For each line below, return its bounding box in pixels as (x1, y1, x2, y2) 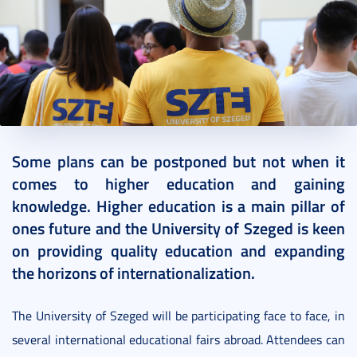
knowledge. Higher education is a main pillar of (12, 194, 345, 218)
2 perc (125, 143, 150, 157)
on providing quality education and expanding (12, 239, 345, 262)
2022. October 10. (27, 143, 101, 157)
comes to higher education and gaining (12, 172, 345, 195)
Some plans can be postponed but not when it (12, 150, 345, 173)
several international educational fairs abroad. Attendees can (12, 331, 345, 349)
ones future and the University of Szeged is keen (12, 217, 345, 240)
